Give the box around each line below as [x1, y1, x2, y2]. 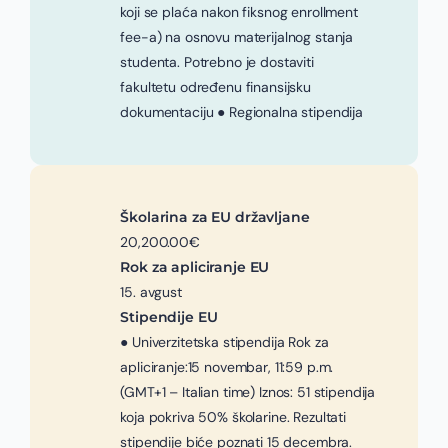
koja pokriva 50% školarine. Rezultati [120, 408, 347, 426]
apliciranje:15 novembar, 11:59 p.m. [120, 358, 334, 376]
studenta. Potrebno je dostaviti [120, 53, 314, 71]
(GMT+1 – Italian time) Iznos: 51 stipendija [120, 383, 376, 401]
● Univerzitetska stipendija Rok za [120, 333, 329, 351]
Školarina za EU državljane [120, 208, 310, 226]
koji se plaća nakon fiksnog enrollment [120, 3, 358, 21]
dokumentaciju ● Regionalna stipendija [120, 103, 364, 121]
